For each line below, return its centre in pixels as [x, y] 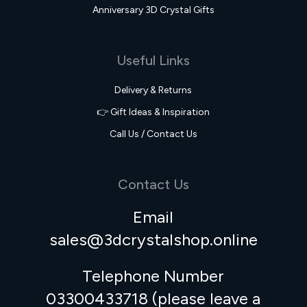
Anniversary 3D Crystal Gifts [153, 10]
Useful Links [153, 60]
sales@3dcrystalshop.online [153, 240]
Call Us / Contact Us [153, 134]
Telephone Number [153, 276]
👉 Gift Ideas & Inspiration [153, 112]
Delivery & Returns [153, 90]
